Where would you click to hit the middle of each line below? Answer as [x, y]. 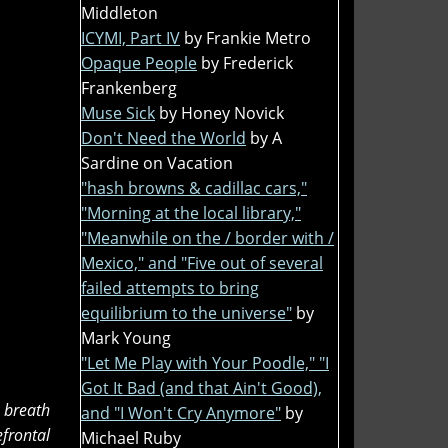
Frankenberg [129, 87]
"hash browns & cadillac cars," [194, 187]
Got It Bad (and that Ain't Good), [201, 387]
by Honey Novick [221, 112]
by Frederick [247, 62]
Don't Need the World [163, 137]
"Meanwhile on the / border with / [207, 237]
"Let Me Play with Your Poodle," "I [205, 362]
